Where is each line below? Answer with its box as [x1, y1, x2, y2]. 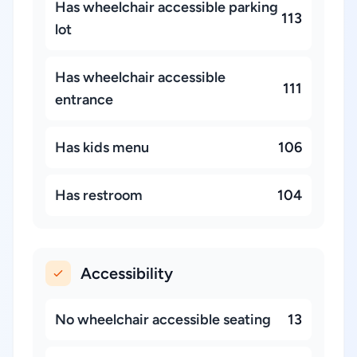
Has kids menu [55, 139, 149, 156]
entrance [55, 91, 113, 108]
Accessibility [80, 264, 173, 283]
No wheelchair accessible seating [55, 311, 271, 328]
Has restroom [55, 186, 143, 204]
